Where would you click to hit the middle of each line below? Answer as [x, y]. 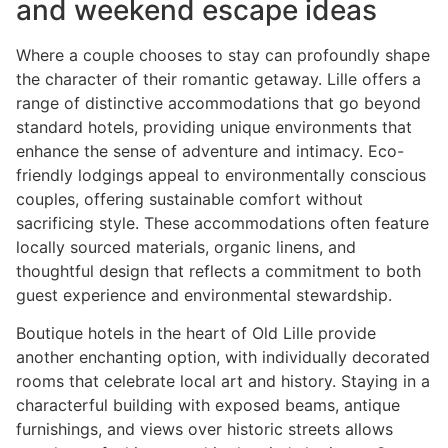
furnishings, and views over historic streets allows [204, 429]
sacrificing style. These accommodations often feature [222, 222]
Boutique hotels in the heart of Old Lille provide [196, 333]
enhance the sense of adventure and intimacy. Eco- [210, 150]
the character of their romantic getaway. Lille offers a [218, 78]
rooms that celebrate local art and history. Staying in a [223, 381]
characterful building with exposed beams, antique [208, 405]
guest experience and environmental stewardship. [204, 294]
